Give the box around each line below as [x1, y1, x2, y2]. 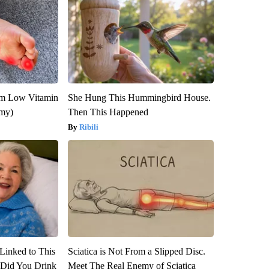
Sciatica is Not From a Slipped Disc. [67, 246, 205, 256]
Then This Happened [67, 106, 148, 117]
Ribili [79, 122, 98, 131]
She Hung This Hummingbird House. [67, 92, 211, 103]
